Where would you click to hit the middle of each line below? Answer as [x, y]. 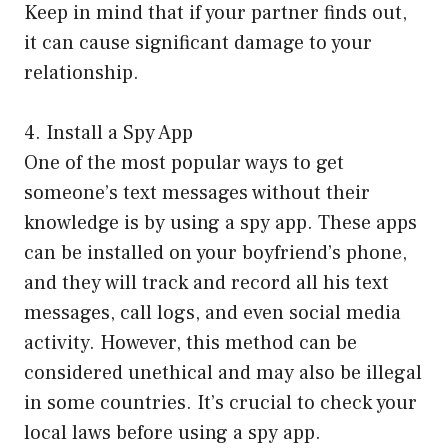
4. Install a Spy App [108, 132]
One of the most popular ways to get [184, 162]
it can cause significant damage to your [198, 42]
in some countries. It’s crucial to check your [220, 402]
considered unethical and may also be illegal [223, 372]
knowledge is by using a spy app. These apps [220, 222]
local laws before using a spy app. [172, 432]
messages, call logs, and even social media [212, 312]
